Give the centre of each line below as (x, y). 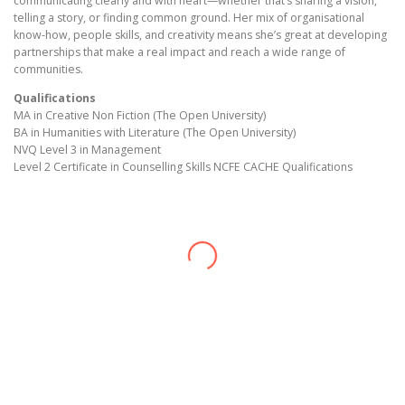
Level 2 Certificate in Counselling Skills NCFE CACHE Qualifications (183, 167)
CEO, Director (93, 255)
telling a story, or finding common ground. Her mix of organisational (189, 17)
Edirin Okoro (93, 226)
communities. (48, 69)
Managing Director (116, 389)
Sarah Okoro (93, 360)
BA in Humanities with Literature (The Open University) (155, 133)
